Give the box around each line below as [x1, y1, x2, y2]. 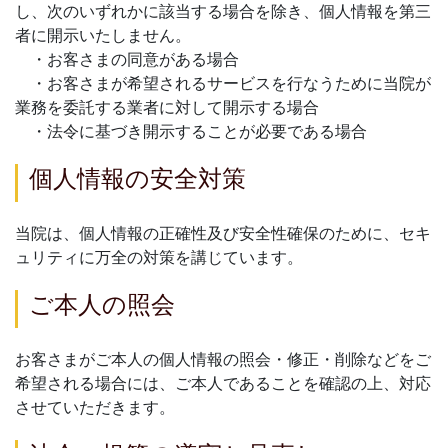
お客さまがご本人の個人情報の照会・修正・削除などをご [15, 351, 431, 368]
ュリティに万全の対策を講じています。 [15, 249, 303, 266]
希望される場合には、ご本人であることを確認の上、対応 [15, 375, 431, 392]
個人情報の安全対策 [29, 165, 246, 192]
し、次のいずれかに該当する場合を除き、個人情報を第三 [15, 3, 431, 20]
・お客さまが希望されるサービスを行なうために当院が [15, 75, 431, 92]
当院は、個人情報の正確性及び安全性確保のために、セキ [15, 225, 431, 242]
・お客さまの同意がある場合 [15, 51, 239, 68]
